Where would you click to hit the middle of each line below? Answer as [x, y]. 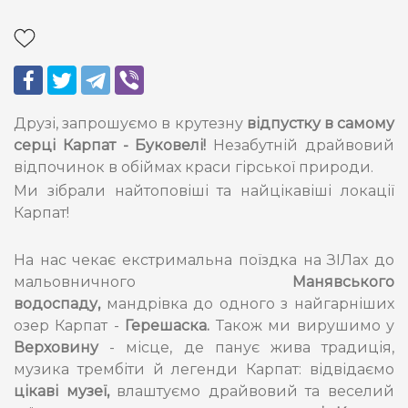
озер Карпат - [70, 326]
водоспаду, [57, 304]
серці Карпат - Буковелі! [114, 145]
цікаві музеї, [66, 391]
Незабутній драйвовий [304, 145]
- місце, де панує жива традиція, [252, 347]
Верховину [62, 347]
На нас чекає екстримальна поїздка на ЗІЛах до [204, 260]
